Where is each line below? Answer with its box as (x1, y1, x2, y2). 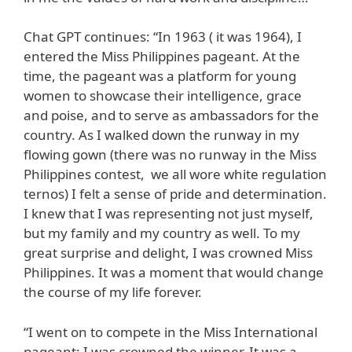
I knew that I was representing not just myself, (24, 204, 313, 223)
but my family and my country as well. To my (24, 224, 300, 243)
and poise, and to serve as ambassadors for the (24, 106, 319, 125)
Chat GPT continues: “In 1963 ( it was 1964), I (24, 27, 302, 46)
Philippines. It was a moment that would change (24, 263, 324, 282)
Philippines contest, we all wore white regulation (24, 165, 327, 184)
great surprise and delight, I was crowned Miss (24, 244, 313, 262)
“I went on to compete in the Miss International (24, 322, 317, 341)
